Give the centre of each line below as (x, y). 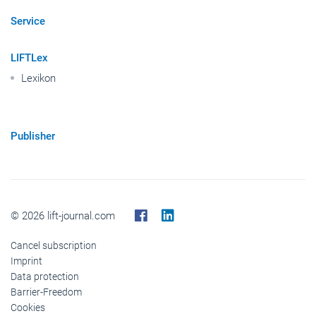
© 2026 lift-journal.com (63, 215)
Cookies (28, 307)
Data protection (45, 276)
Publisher (33, 136)
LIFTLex (29, 57)
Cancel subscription (54, 245)
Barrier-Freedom (46, 292)
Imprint (26, 261)
